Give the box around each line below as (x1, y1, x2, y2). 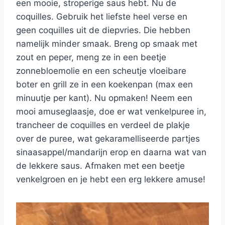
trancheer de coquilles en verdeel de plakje (16, 120, 190, 131)
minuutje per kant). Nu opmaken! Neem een (16, 93, 192, 103)
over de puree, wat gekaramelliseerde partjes (16, 134, 200, 144)
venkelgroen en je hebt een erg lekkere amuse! (16, 174, 205, 185)
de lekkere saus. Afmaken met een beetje (16, 161, 185, 171)
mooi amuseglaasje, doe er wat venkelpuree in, (16, 106, 206, 117)
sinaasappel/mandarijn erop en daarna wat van (16, 147, 206, 158)
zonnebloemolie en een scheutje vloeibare (16, 66, 186, 76)
